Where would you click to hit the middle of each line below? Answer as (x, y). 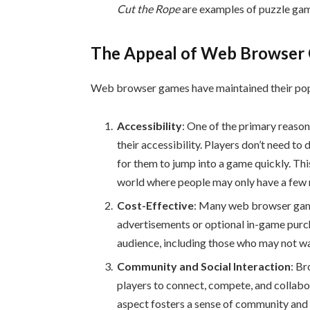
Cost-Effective (156, 206)
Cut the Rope (149, 9)
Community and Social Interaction (204, 266)
